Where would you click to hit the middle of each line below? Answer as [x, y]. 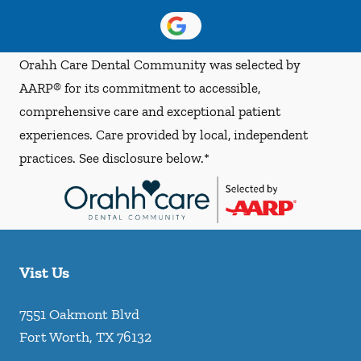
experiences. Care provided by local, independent [164, 134]
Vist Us [44, 273]
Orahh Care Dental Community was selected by [160, 64]
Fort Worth [54, 337]
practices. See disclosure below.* [114, 158]
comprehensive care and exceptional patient [150, 111]
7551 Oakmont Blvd [79, 315]
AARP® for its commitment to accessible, [140, 87]
